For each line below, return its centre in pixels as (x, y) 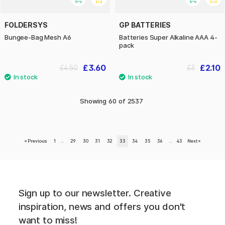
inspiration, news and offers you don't (102, 206)
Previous (37, 141)
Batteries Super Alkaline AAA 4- (168, 37)
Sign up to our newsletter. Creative (95, 193)
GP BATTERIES (145, 25)
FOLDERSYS (26, 25)
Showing (93, 101)
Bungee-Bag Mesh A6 (38, 37)
